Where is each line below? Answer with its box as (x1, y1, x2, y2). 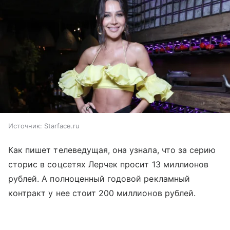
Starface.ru (44, 121, 80, 130)
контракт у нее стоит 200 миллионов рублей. (8, 187, 196, 198)
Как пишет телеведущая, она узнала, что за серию (8, 144, 216, 155)
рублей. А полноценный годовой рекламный (8, 173, 190, 184)
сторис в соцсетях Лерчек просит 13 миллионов (8, 159, 209, 169)
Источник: (8, 121, 42, 130)
